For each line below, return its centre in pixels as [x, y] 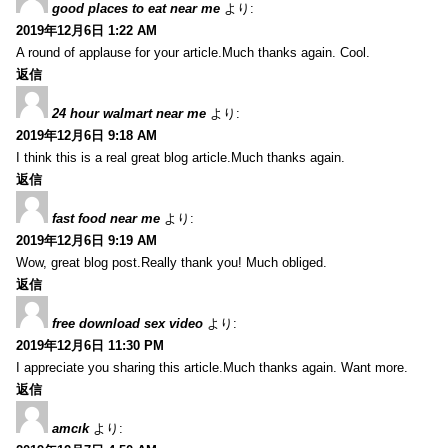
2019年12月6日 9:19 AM [86, 240]
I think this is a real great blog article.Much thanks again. [180, 157]
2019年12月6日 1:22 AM [86, 30]
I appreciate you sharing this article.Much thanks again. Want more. [212, 367]
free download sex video [127, 323]
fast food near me [106, 218]
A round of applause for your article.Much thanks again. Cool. [193, 52]
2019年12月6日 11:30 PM [90, 345]
